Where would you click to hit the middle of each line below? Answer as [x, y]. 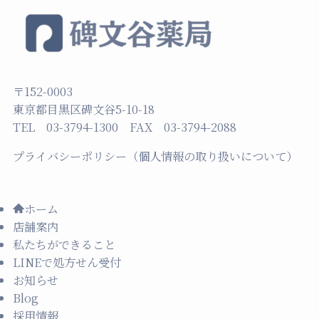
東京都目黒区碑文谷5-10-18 [83, 109]
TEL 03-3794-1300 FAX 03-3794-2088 [124, 127]
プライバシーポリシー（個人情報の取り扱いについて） [155, 156]
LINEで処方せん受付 [67, 262]
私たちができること [64, 244]
